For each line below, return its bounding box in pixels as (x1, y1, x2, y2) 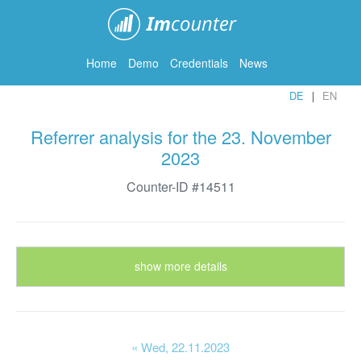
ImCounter (253, 8, 322, 29)
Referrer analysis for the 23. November (30, 124, 331, 149)
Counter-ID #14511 (126, 177, 235, 196)
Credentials (169, 55, 228, 71)
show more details (134, 258, 227, 274)
